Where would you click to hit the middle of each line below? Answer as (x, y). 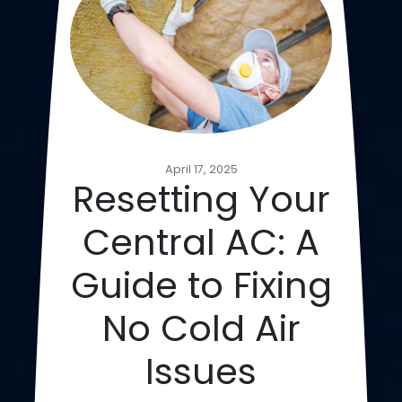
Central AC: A (201, 243)
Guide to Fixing (201, 286)
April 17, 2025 (201, 170)
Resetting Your (201, 200)
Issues (201, 372)
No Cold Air (201, 329)
